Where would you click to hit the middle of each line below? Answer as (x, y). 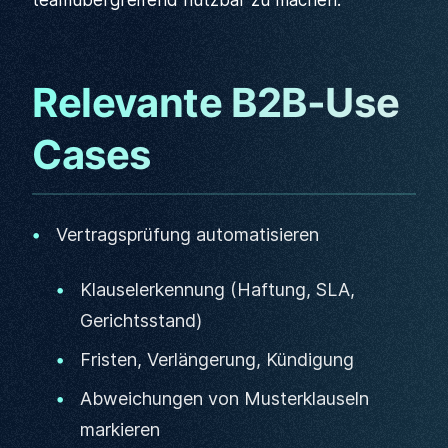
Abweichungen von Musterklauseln (224, 398)
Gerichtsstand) (141, 320)
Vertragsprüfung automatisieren (187, 234)
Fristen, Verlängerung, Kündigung (217, 359)
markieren (120, 429)
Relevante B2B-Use (216, 102)
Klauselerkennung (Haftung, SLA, (217, 289)
